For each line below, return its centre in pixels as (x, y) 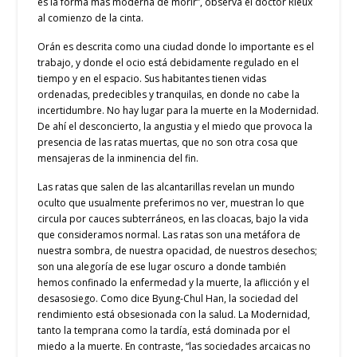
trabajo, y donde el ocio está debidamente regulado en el (169, 62)
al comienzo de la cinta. (91, 18)
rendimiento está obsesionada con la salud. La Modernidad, (174, 314)
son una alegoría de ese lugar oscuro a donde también (162, 266)
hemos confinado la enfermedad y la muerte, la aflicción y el (174, 282)
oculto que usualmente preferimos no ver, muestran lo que (171, 202)
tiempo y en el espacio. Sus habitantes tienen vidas (152, 78)
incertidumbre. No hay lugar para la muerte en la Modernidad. (178, 110)
